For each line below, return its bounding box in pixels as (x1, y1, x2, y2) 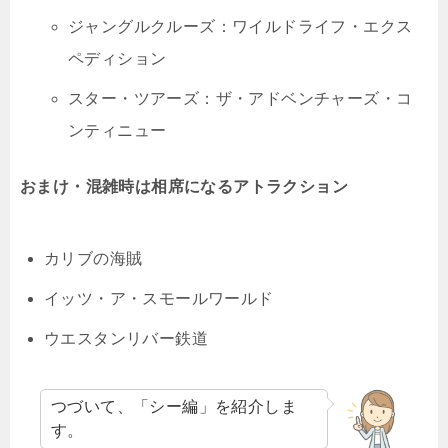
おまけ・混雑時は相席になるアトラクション (20, 178, 348, 196)
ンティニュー (68, 122, 167, 140)
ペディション (68, 50, 167, 68)
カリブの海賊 (44, 250, 143, 268)
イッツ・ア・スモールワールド (44, 290, 274, 308)
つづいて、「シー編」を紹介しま (51, 398, 297, 416)
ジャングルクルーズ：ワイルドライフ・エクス (68, 18, 413, 36)
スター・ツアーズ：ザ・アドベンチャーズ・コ (68, 90, 413, 108)
